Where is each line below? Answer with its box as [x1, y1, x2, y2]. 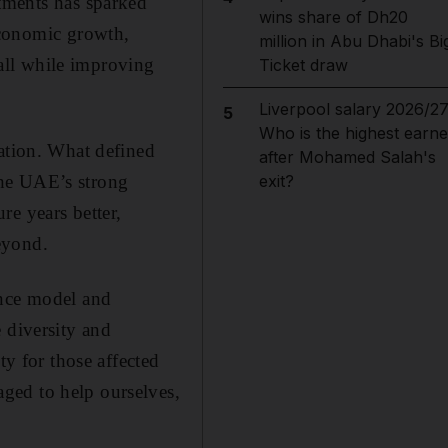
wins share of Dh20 [258, 7, 408, 27]
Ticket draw [258, 55, 348, 75]
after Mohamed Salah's [258, 147, 436, 167]
